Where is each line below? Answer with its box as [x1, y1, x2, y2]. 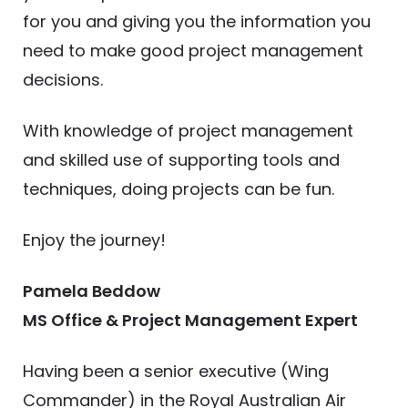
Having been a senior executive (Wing [23, 360, 329, 383]
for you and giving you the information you [23, 10, 371, 34]
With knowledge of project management [23, 119, 353, 143]
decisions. [23, 68, 103, 92]
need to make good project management [23, 39, 363, 63]
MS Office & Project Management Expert [23, 309, 358, 332]
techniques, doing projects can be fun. [23, 178, 334, 201]
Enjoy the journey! [23, 229, 166, 252]
